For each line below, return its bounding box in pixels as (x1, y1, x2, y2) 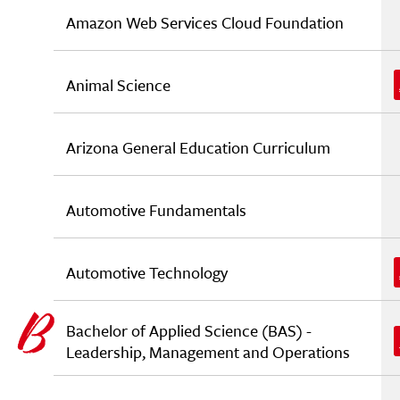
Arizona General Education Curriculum (66, 136, 330, 159)
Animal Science (66, 73, 171, 96)
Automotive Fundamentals (66, 198, 246, 221)
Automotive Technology (66, 261, 228, 284)
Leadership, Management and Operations (66, 340, 350, 363)
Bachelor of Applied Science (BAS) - (66, 319, 312, 342)
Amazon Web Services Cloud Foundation (66, 11, 344, 34)
